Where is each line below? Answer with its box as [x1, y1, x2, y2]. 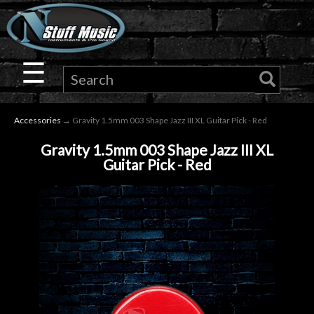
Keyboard [14, 125, 82, 144]
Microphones [14, 229, 104, 248]
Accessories [14, 114, 61, 125]
